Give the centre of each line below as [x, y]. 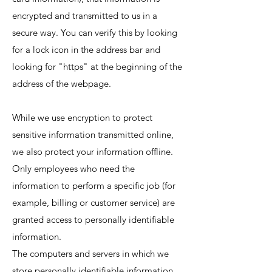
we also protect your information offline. [93, 151]
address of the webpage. [63, 83]
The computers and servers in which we [90, 253]
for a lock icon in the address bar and [86, 49]
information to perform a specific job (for [94, 185]
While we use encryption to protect [82, 117]
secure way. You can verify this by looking [95, 32]
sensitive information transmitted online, [93, 134]
